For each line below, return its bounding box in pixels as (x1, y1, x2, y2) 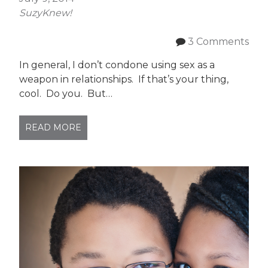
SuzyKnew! (19, 7, 72, 19)
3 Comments (187, 36, 249, 47)
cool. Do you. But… (19, 88, 113, 99)
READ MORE (25, 122, 82, 133)
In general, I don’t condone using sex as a (19, 59, 215, 71)
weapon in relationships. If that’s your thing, (19, 74, 229, 85)
